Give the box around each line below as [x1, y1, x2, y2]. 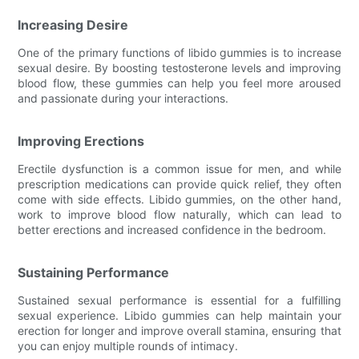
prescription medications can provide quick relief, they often [18, 176, 341, 191]
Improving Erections [18, 132, 145, 149]
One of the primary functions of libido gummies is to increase [18, 45, 341, 59]
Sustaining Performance [18, 264, 170, 280]
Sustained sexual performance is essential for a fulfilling [18, 292, 341, 307]
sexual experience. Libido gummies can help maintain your [18, 308, 341, 322]
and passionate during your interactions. [18, 91, 229, 105]
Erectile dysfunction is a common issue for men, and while [18, 161, 341, 175]
